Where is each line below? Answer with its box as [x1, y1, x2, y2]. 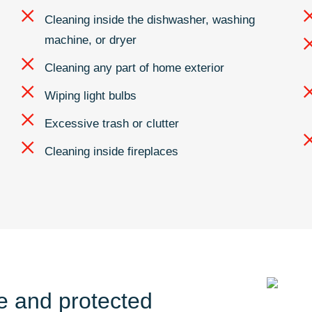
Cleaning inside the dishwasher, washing [44, 13, 255, 26]
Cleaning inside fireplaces [44, 144, 178, 158]
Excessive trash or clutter [44, 116, 179, 130]
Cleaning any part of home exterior [44, 61, 224, 75]
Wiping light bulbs [44, 88, 136, 102]
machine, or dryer [44, 33, 136, 47]
